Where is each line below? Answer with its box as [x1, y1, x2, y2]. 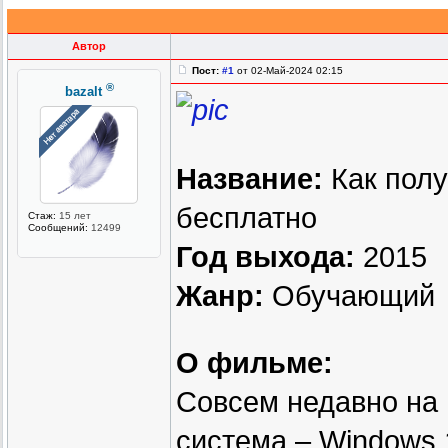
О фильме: [176, 347, 333, 380]
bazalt [64, 84, 102, 100]
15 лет [56, 209, 91, 221]
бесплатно [176, 202, 317, 235]
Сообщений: [28, 221, 88, 233]
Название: [176, 163, 323, 196]
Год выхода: [176, 241, 355, 274]
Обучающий [264, 280, 435, 313]
